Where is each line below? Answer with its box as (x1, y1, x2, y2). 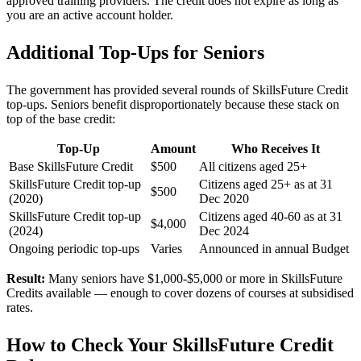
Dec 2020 (199, 191, 249, 205)
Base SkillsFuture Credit (9, 159, 133, 173)
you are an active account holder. (6, 7, 173, 22)
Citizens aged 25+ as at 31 (199, 176, 333, 191)
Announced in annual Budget (199, 241, 349, 255)
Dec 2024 (199, 223, 249, 238)
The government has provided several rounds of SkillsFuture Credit (6, 82, 348, 97)
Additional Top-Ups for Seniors (6, 41, 264, 63)
